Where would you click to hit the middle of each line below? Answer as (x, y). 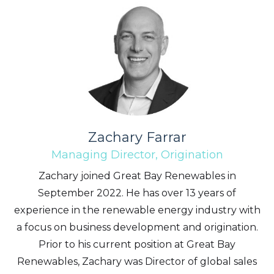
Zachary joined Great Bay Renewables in (137, 176)
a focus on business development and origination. (137, 227)
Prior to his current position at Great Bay (137, 244)
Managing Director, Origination (137, 155)
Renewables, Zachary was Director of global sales (137, 261)
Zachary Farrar (137, 137)
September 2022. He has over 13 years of (137, 193)
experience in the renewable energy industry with (137, 210)
